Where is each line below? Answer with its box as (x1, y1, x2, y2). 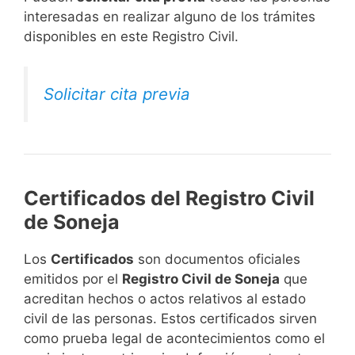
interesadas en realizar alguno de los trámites (24, 8, 315, 25)
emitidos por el (24, 271, 122, 288)
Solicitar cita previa (44, 84, 190, 105)
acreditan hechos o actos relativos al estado (24, 291, 306, 307)
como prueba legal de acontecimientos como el (24, 330, 325, 347)
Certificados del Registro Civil (24, 186, 315, 211)
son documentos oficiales (134, 251, 300, 268)
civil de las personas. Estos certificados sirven (24, 311, 317, 327)
